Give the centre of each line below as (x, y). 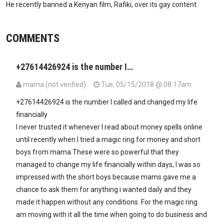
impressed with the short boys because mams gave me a (106, 177)
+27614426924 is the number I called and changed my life (107, 102)
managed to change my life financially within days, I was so (108, 165)
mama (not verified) (54, 85)
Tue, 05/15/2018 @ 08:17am (145, 85)
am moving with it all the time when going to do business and (111, 215)
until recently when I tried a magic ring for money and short (108, 140)
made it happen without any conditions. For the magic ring (107, 202)
